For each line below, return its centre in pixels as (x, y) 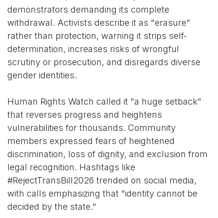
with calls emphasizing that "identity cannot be (102, 194)
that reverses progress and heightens (85, 115)
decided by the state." (52, 207)
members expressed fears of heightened (91, 141)
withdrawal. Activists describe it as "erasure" (99, 23)
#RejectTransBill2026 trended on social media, (102, 181)
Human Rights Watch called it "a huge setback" (104, 102)
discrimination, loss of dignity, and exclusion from (108, 154)
